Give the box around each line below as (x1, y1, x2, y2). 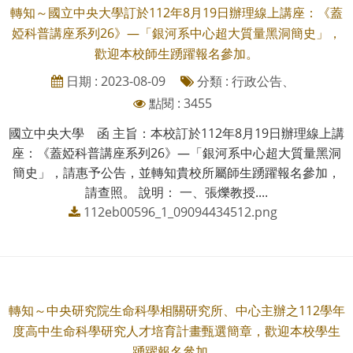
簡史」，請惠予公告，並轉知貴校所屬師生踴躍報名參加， (13, 163, 340, 181)
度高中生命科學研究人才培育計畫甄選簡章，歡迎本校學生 (13, 321, 340, 340)
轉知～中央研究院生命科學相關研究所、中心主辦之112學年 (8, 301, 345, 319)
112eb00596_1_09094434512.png (83, 203, 277, 221)
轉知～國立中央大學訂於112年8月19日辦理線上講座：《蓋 (10, 3, 343, 21)
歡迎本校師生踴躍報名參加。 (95, 44, 258, 62)
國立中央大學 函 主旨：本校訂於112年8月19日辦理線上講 (9, 124, 344, 142)
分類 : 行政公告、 (193, 72, 295, 90)
